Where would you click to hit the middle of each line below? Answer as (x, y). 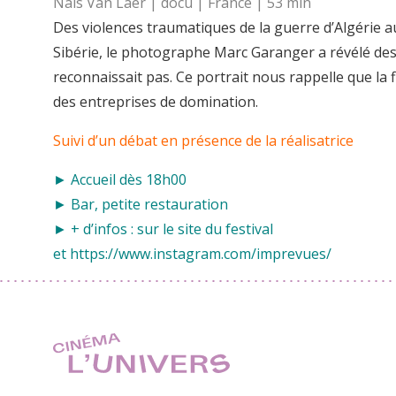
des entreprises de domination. (156, 102)
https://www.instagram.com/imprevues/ (201, 254)
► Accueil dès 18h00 (120, 180)
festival (249, 229)
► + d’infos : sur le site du (139, 229)
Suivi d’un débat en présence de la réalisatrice (203, 141)
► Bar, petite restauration (141, 205)
